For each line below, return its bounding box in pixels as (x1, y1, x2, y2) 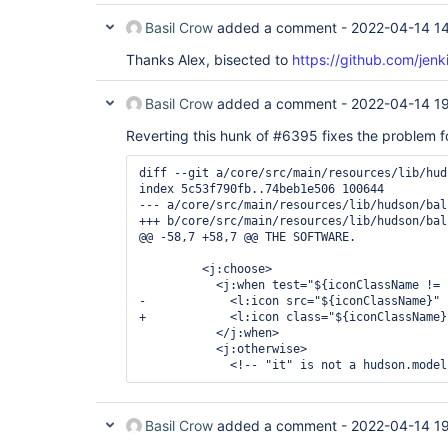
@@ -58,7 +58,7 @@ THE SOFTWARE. (139, 230, 356, 244)
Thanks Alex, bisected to (126, 51, 292, 68)
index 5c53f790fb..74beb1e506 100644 (139, 182, 384, 196)
